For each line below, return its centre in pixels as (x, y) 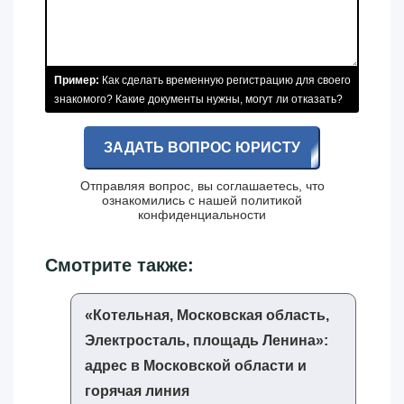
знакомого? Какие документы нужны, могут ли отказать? (198, 99)
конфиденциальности (202, 214)
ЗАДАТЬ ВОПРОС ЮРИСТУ (202, 147)
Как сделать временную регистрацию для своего (225, 80)
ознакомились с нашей (171, 200)
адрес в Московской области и (196, 365)
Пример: (77, 80)
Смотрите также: (119, 265)
